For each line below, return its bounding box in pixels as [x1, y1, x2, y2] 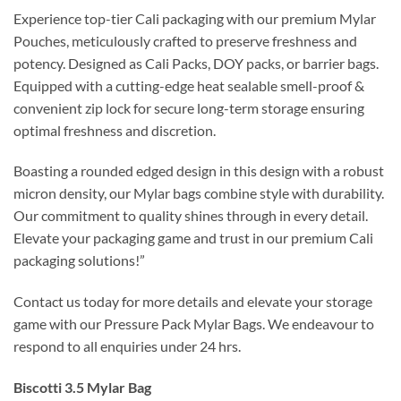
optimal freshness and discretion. [13, 121, 216, 139]
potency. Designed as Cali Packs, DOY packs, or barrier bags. [13, 54, 379, 72]
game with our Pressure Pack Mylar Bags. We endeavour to [13, 315, 374, 333]
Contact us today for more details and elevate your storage [13, 293, 372, 311]
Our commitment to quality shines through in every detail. [13, 207, 368, 225]
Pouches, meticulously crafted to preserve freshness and [13, 31, 357, 49]
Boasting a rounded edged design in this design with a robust [13, 162, 384, 180]
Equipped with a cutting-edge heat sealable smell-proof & [13, 76, 364, 94]
